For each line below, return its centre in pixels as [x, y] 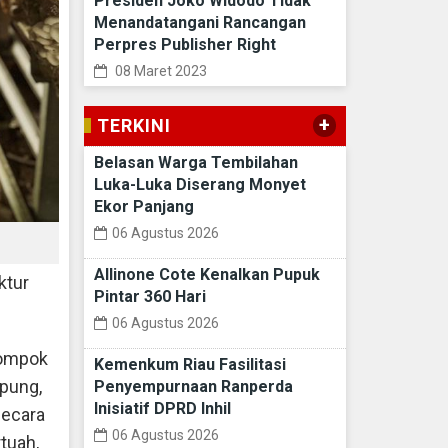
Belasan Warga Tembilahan [195, 163]
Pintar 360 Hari [149, 297]
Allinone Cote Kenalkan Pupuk [206, 275]
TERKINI [133, 126]
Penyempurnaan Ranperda [193, 387]
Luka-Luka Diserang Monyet [199, 185]
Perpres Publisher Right [184, 45]
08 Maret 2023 [159, 71]
